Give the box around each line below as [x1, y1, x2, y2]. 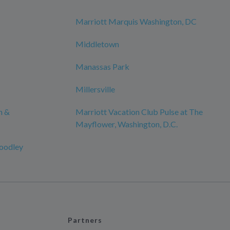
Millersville [75, 84, 115, 94]
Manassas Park [75, 62, 129, 71]
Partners [67, 216, 103, 224]
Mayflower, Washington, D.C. [75, 119, 178, 129]
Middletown [75, 39, 119, 49]
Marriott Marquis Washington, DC [75, 16, 197, 26]
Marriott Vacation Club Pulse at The [75, 107, 203, 117]
